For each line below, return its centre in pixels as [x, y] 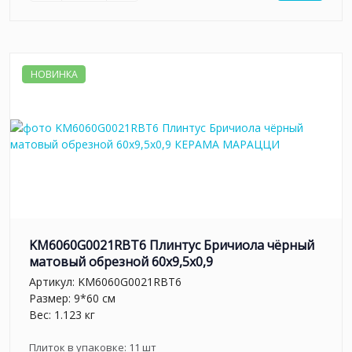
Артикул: [53, 281]
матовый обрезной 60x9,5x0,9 [121, 262]
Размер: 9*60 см [72, 298]
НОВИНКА [54, 74]
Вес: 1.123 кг [62, 314]
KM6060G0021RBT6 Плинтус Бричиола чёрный [172, 246]
